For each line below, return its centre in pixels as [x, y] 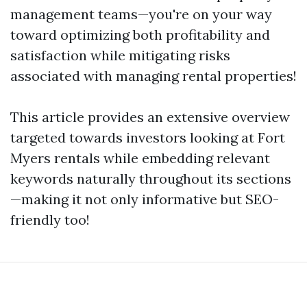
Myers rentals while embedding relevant [140, 158]
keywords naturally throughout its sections [151, 179]
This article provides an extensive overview [150, 117]
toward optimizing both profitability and [140, 35]
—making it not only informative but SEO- [145, 199]
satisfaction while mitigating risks [120, 55]
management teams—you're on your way [141, 14]
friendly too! [50, 220]
